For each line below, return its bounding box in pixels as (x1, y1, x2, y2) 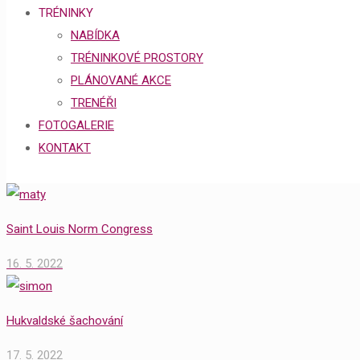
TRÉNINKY (39, 6, 93, 20)
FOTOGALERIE (39, 118, 114, 133)
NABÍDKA (71, 28, 120, 43)
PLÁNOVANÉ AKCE (71, 73, 171, 88)
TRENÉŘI (71, 96, 117, 110)
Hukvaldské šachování (6, 313, 123, 328)
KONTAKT (39, 141, 91, 155)
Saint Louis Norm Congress (6, 222, 153, 236)
